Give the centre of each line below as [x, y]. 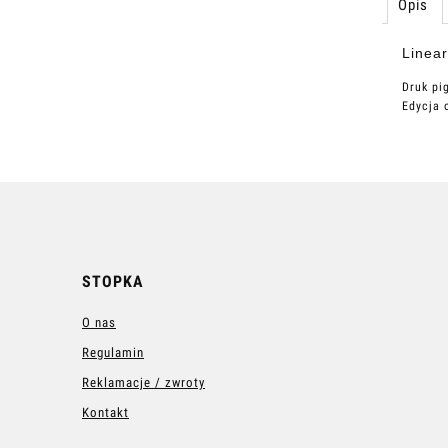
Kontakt [105, 412]
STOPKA [113, 281]
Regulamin [113, 352]
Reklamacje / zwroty [143, 382]
